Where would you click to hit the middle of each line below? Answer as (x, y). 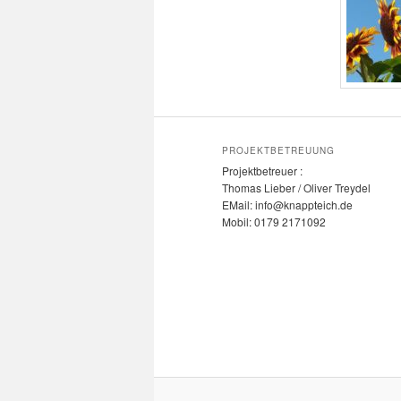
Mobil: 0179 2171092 (274, 221)
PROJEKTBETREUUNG (278, 150)
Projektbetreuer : (262, 170)
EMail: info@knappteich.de (287, 204)
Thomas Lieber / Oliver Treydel (296, 187)
